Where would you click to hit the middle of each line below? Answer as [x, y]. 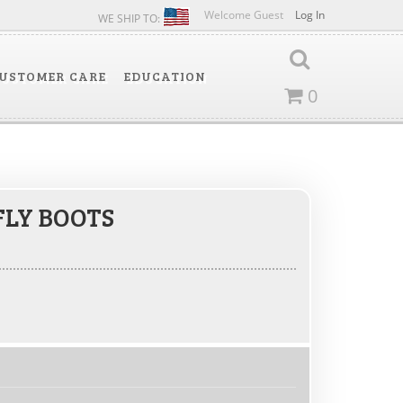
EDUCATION [165, 76]
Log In [310, 15]
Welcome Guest [245, 15]
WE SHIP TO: [130, 18]
